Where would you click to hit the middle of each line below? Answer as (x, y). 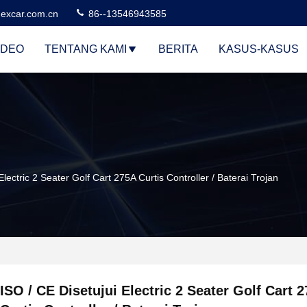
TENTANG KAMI (86, 49)
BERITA (178, 49)
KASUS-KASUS (259, 49)
